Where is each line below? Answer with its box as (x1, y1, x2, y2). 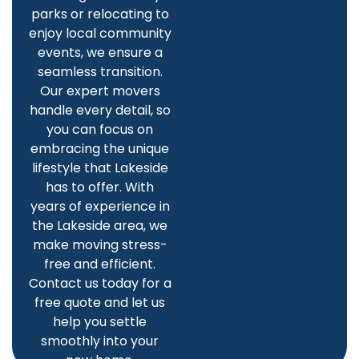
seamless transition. (37, 63, 163, 82)
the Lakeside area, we (32, 216, 168, 236)
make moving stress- (32, 236, 167, 255)
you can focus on (46, 120, 154, 139)
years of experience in (30, 197, 170, 216)
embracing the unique (30, 139, 170, 159)
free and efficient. (44, 255, 156, 274)
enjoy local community (28, 24, 171, 43)
